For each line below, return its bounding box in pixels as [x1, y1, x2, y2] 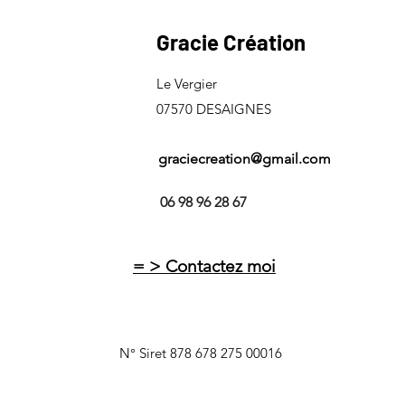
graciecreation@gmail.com [157, 149, 331, 167]
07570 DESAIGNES [156, 99, 271, 118]
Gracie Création [156, 28, 306, 55]
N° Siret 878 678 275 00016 [118, 344, 282, 362]
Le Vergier [156, 74, 217, 92]
